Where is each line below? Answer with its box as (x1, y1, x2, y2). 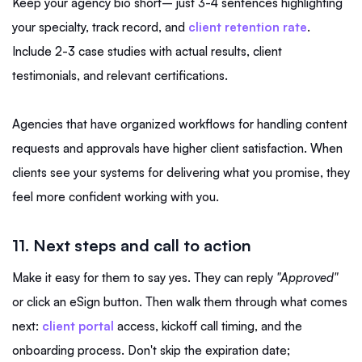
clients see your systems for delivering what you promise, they (12, 165, 350, 181)
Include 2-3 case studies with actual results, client (12, 44, 282, 60)
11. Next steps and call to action (12, 235, 251, 256)
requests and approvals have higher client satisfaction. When (12, 141, 343, 157)
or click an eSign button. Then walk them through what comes (12, 294, 347, 310)
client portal (42, 318, 114, 335)
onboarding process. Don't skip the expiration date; (12, 343, 290, 359)
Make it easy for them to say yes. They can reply (12, 270, 276, 286)
